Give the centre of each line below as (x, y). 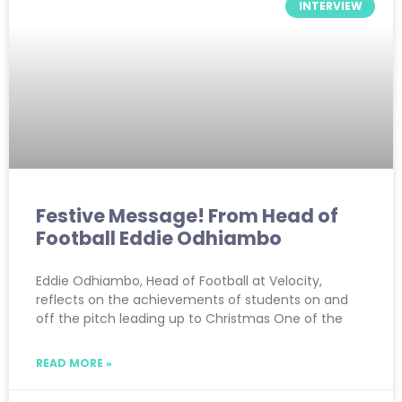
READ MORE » (74, 363)
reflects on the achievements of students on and (192, 299)
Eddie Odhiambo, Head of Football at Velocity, (179, 280)
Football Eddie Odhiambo (159, 238)
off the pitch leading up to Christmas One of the (189, 318)
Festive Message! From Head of (187, 215)
